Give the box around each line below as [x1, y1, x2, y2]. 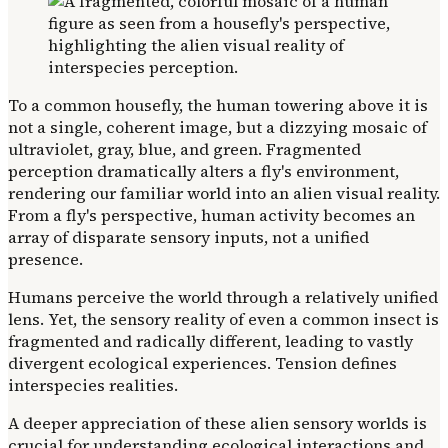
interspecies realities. [8, 373, 178, 396]
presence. [8, 247, 83, 270]
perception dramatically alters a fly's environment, [8, 159, 399, 182]
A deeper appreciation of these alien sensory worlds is [8, 411, 427, 434]
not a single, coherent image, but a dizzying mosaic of [8, 115, 427, 138]
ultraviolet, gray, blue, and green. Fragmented [8, 137, 361, 160]
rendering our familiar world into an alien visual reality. [8, 181, 440, 204]
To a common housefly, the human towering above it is [8, 93, 428, 116]
